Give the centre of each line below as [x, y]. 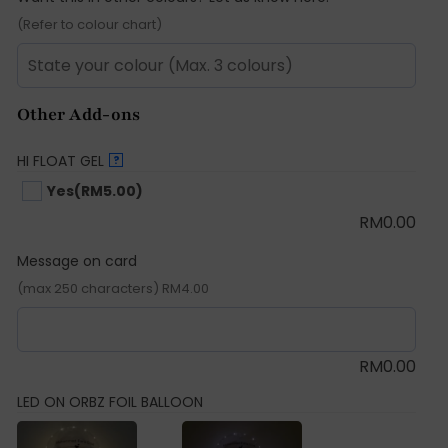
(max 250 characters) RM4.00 [113, 289]
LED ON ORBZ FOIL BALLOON [110, 402]
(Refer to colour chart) [89, 24]
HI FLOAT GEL [60, 161]
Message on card [77, 261]
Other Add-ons [78, 114]
